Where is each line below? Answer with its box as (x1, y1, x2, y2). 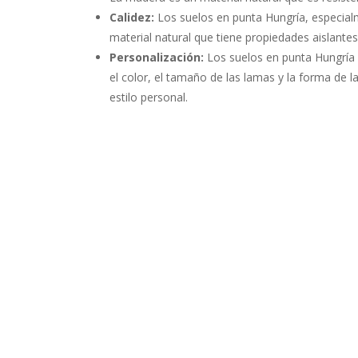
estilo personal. (109, 89, 188, 105)
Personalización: (109, 49, 204, 65)
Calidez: (109, 9, 154, 25)
